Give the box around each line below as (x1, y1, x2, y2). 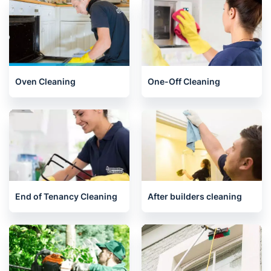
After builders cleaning (148, 191, 242, 201)
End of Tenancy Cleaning (15, 191, 117, 201)
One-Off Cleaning (148, 76, 220, 87)
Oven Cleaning (15, 76, 76, 87)
